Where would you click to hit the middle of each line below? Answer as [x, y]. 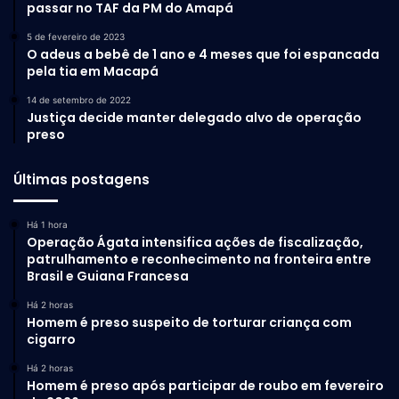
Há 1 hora [47, 224]
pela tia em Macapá [93, 71]
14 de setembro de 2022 [79, 99]
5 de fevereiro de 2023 [76, 36]
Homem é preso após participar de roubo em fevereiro [205, 385]
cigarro [51, 339]
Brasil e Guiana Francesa [108, 276]
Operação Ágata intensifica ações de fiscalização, [195, 242]
